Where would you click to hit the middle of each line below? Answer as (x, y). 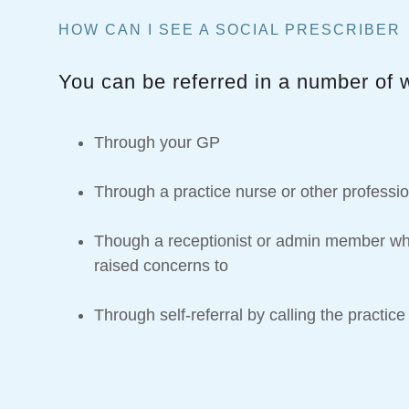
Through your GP (157, 143)
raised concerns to (162, 266)
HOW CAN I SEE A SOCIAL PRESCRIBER (230, 30)
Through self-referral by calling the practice (250, 315)
